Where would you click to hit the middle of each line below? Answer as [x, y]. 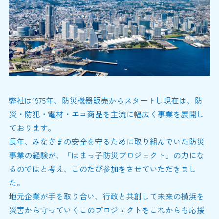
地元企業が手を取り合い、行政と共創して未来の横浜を [106, 196]
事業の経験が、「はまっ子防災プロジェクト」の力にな [106, 155]
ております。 [32, 128]
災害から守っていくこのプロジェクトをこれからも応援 [106, 210]
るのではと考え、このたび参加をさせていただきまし [102, 169]
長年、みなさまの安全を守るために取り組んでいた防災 [106, 141]
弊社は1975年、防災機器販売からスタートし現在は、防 [105, 100]
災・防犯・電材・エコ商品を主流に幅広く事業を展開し [106, 114]
